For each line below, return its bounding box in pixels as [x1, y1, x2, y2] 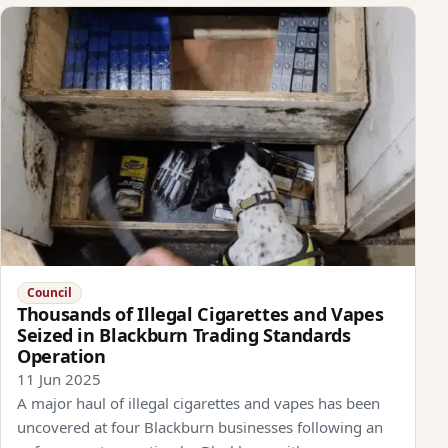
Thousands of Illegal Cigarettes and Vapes [17, 301, 384, 326]
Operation [17, 343, 106, 368]
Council [26, 283, 72, 301]
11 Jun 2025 [17, 368, 101, 389]
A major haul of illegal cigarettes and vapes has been [17, 392, 380, 413]
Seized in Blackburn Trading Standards [17, 322, 351, 347]
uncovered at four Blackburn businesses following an [17, 416, 383, 437]
